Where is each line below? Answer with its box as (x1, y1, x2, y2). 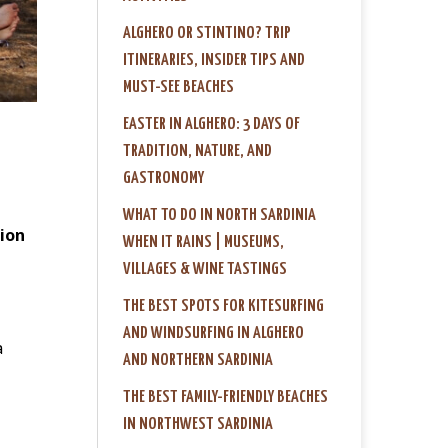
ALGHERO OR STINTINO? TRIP (123, 24, 291, 42)
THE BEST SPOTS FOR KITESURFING (123, 297, 324, 315)
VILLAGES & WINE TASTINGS (123, 260, 287, 278)
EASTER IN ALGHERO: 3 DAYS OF (123, 115, 300, 133)
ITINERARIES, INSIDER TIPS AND (123, 51, 305, 69)
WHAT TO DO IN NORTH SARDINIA (123, 206, 316, 224)
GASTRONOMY (123, 169, 204, 187)
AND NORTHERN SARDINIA (123, 351, 273, 369)
